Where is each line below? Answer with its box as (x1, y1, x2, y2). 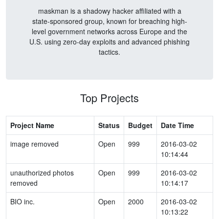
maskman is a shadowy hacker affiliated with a (38, 6, 181, 16)
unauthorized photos (10, 168, 74, 177)
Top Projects (80, 90, 139, 105)
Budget (128, 120, 153, 130)
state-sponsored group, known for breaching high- (32, 16, 187, 26)
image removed (10, 139, 59, 149)
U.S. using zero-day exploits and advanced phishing (29, 37, 190, 46)
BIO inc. (10, 197, 35, 206)
